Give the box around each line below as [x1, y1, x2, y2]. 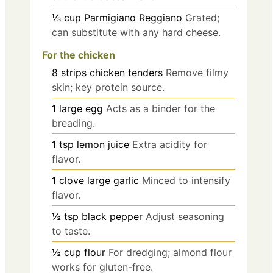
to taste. [52, 224, 90, 237]
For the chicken [42, 48, 115, 61]
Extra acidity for [132, 138, 207, 151]
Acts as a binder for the [106, 102, 215, 115]
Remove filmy [166, 66, 229, 79]
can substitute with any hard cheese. [52, 26, 221, 38]
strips [61, 66, 87, 79]
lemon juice [77, 138, 129, 151]
